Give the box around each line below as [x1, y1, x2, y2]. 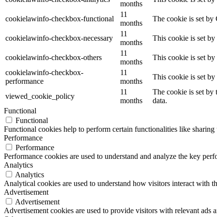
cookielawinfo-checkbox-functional [5, 15, 114, 23]
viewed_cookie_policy [5, 92, 75, 101]
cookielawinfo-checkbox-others [5, 53, 102, 62]
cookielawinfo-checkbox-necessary [5, 34, 113, 43]
